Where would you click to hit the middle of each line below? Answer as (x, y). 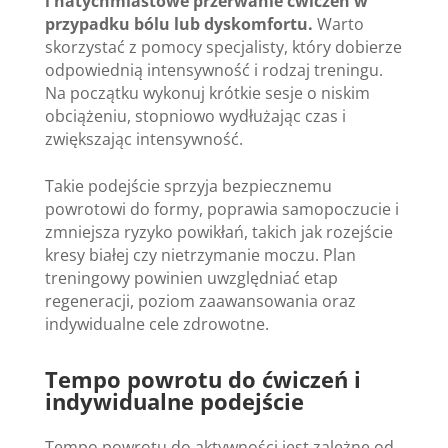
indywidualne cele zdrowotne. (156, 323)
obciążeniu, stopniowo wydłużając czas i (195, 115)
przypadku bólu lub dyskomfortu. (178, 23)
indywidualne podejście (174, 400)
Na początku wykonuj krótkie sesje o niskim (207, 92)
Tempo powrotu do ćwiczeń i (202, 378)
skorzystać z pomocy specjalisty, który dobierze (223, 46)
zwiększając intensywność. (143, 138)
